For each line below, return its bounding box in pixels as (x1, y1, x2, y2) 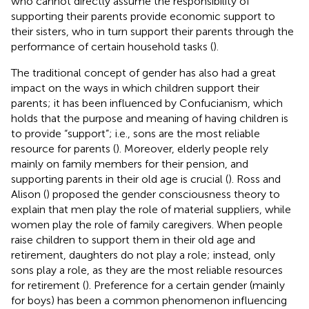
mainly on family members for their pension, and (11, 157, 248, 170)
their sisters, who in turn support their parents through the (11, 24, 294, 38)
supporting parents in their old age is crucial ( (11, 172, 228, 186)
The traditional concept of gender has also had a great (11, 66, 276, 79)
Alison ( (11, 187, 46, 201)
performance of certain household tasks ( (11, 39, 213, 53)
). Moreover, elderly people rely (116, 141, 268, 155)
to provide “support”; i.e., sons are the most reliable (11, 126, 260, 140)
